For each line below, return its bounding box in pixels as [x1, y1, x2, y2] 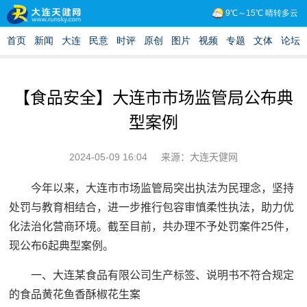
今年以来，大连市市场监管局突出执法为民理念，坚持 [31, 182, 295, 195]
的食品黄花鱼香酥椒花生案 [9, 288, 141, 301]
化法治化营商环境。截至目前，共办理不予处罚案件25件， [9, 221, 296, 233]
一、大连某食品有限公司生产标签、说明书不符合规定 [31, 269, 295, 282]
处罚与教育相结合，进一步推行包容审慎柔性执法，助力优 [9, 201, 295, 214]
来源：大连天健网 [160, 151, 238, 163]
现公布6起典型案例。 [9, 240, 114, 252]
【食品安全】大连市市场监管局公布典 [13, 88, 293, 108]
